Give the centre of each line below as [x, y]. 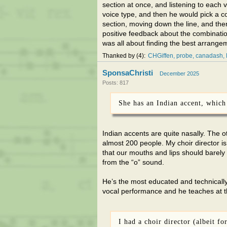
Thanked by [119, 56]
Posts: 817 [116, 83]
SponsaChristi [128, 73]
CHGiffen [161, 56]
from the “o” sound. [133, 162]
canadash [209, 56]
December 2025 [179, 73]
